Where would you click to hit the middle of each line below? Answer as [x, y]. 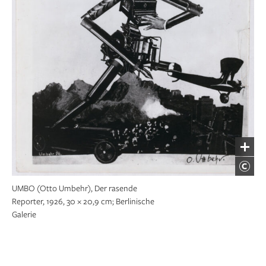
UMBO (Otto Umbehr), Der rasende [75, 188]
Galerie [24, 214]
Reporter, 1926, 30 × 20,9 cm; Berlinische [83, 201]
